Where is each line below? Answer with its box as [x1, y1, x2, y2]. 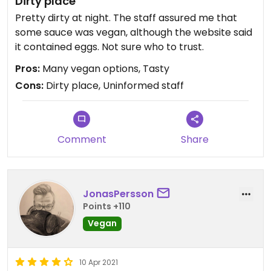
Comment [57, 132, 106, 146]
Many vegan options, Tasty [40, 62, 169, 76]
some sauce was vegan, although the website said [15, 25, 252, 39]
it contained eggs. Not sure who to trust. [15, 40, 204, 54]
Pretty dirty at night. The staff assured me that [15, 11, 237, 25]
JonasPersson [83, 186, 154, 201]
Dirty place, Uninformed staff [44, 79, 184, 93]
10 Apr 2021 [79, 257, 118, 267]
